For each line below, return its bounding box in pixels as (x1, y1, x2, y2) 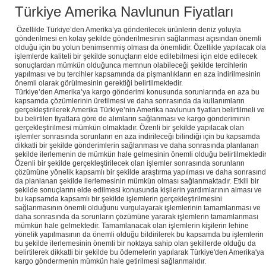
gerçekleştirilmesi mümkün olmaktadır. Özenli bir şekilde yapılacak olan (15, 123, 244, 132)
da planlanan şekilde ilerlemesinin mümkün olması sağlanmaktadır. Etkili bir (15, 177, 259, 186)
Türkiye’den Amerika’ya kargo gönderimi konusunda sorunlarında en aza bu (15, 88, 259, 97)
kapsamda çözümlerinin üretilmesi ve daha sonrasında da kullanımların (15, 97, 245, 106)
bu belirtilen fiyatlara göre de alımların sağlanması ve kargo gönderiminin (15, 115, 250, 123)
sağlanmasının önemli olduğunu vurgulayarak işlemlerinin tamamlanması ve (15, 204, 261, 213)
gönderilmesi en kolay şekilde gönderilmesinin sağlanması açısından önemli (15, 34, 261, 43)
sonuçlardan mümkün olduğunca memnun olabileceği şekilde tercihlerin (15, 61, 248, 70)
